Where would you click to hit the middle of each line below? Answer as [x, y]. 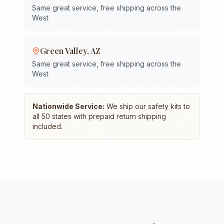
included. [47, 126]
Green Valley [63, 51]
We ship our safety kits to [147, 106]
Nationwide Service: [68, 106]
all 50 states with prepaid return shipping [99, 116]
